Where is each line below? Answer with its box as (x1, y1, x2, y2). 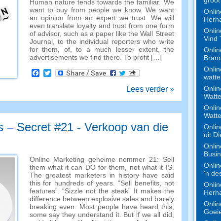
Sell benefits (120, 179, 159, 187)
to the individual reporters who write (57, 37, 174, 45)
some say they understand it (29, 211, 119, 219)
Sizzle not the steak (65, 187, 128, 195)
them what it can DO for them (29, 163, 125, 171)
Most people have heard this (79, 203, 172, 211)
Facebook (39, 69, 74, 77)
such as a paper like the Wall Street (63, 30, 174, 37)
